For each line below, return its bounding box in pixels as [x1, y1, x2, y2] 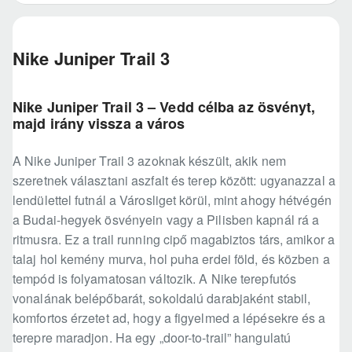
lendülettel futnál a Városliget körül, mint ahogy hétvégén [13, 191, 332, 210]
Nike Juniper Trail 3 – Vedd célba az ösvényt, [13, 97, 316, 118]
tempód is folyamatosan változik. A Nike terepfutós [13, 269, 297, 288]
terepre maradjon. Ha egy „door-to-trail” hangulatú [13, 328, 291, 347]
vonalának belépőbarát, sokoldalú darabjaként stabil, [13, 289, 311, 308]
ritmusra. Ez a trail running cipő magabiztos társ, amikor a [13, 230, 335, 249]
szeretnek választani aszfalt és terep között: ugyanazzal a [13, 171, 335, 190]
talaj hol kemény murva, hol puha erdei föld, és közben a [13, 250, 330, 269]
